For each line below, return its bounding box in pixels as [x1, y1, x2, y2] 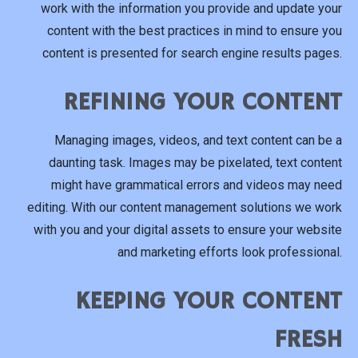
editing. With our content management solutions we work [27, 200, 342, 216]
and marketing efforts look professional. [117, 245, 342, 261]
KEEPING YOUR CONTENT [75, 287, 342, 317]
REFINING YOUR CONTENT [63, 87, 342, 117]
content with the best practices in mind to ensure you [47, 22, 342, 38]
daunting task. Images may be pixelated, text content [49, 155, 342, 171]
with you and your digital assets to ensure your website [34, 222, 342, 238]
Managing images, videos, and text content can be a [54, 133, 342, 149]
